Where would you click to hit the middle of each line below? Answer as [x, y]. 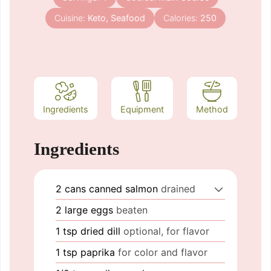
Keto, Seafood [116, 18]
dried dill [100, 231]
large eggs [89, 210]
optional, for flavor [166, 231]
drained [178, 188]
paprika [98, 252]
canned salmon [123, 188]
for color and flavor [163, 252]
